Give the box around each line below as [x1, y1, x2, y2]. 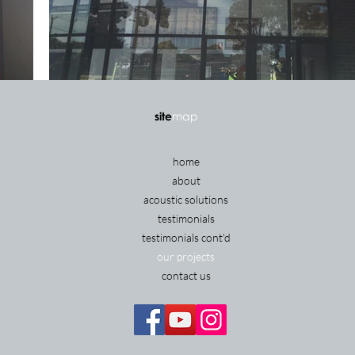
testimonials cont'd [141, 231, 231, 245]
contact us [161, 269, 211, 283]
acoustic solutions [143, 193, 229, 207]
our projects [157, 250, 216, 264]
